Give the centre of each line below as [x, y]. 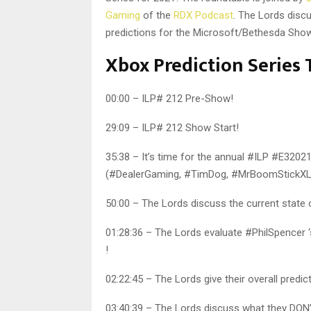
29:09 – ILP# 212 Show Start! [172, 128]
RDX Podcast [203, 16]
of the [157, 16]
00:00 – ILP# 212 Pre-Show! [169, 99]
